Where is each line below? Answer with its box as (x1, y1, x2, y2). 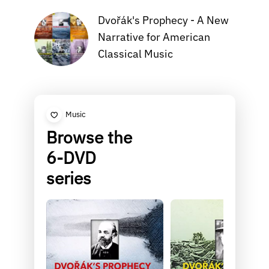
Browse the (46, 126, 132, 148)
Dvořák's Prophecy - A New (97, 13, 229, 27)
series (46, 167, 91, 189)
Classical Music (97, 47, 173, 61)
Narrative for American (97, 30, 210, 44)
